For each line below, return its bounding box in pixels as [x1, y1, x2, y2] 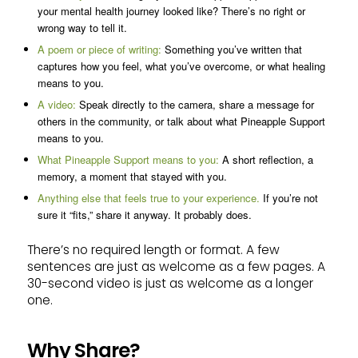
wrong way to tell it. [37, 19, 127, 35]
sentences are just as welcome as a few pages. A [26, 257, 325, 275]
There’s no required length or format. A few [26, 241, 280, 258]
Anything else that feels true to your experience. [37, 189, 260, 205]
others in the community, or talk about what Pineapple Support [37, 113, 325, 129]
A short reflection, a [218, 151, 313, 167]
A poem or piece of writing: [37, 41, 161, 57]
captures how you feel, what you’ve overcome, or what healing [37, 58, 325, 74]
